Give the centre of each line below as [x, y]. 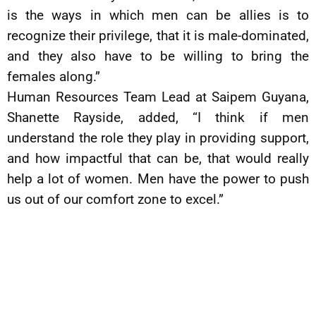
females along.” [54, 76]
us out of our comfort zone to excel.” [115, 199]
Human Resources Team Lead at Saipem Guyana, [158, 97]
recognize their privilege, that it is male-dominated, [158, 35]
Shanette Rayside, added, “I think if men [158, 117]
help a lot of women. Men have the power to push [158, 178]
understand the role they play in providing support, [158, 138]
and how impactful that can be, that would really [158, 158]
